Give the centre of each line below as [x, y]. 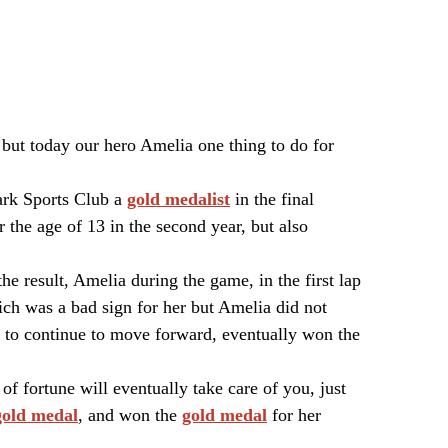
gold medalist [178, 198]
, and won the [130, 414]
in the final [272, 198]
